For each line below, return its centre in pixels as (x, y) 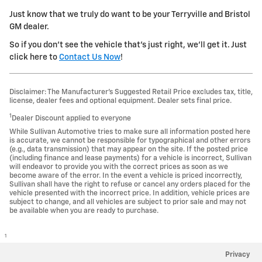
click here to (34, 57)
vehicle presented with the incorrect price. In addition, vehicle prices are (130, 193)
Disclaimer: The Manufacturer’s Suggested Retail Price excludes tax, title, (131, 92)
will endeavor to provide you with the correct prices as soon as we (119, 167)
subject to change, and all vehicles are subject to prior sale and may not (128, 202)
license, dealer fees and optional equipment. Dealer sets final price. (120, 101)
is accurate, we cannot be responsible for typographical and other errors (130, 140)
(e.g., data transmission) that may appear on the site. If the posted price (129, 149)
